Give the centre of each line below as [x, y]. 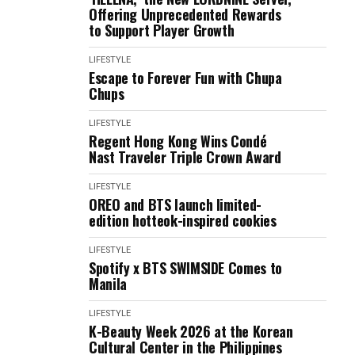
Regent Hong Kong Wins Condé [178, 141]
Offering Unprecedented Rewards [185, 14]
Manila [108, 284]
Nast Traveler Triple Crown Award [185, 157]
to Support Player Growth [162, 30]
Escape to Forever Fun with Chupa [185, 78]
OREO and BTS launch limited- [175, 204]
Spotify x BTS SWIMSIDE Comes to [185, 268]
